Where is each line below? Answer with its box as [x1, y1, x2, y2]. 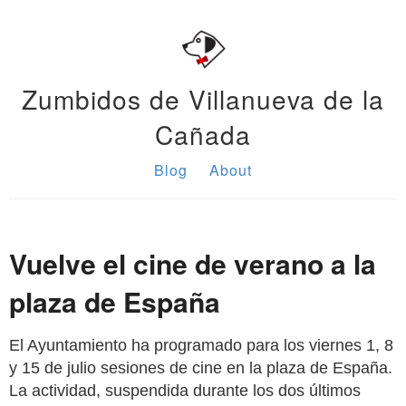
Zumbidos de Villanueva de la [22, 81, 384, 117]
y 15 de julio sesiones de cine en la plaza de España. [9, 359, 392, 377]
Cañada [155, 116, 251, 152]
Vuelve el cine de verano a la [9, 244, 376, 283]
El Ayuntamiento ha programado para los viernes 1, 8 [9, 336, 393, 354]
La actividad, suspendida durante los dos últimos [9, 382, 361, 400]
